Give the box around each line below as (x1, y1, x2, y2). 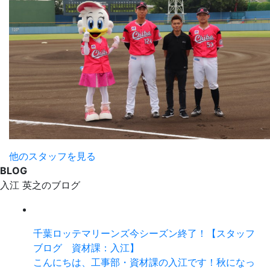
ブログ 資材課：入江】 (33, 241, 139, 254)
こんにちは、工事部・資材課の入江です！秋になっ (33, 256, 255, 268)
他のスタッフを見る (9, 149, 96, 162)
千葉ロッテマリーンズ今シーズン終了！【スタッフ (33, 227, 255, 239)
